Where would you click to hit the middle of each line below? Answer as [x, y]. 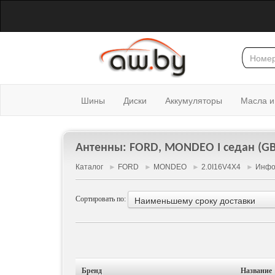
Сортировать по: [102, 199]
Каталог [89, 167]
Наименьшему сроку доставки [195, 201]
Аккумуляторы [194, 100]
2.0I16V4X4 [221, 167]
